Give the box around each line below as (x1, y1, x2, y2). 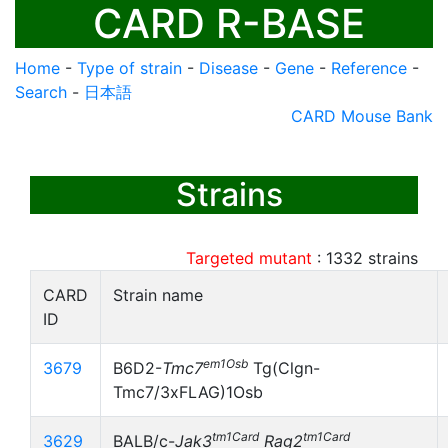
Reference (331, 58, 407, 78)
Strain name (113, 285, 203, 305)
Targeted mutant (186, 248, 312, 268)
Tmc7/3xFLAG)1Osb (113, 382, 263, 402)
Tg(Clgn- (248, 358, 320, 378)
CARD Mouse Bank (291, 106, 433, 126)
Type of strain (77, 58, 182, 78)
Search (15, 82, 67, 102)
